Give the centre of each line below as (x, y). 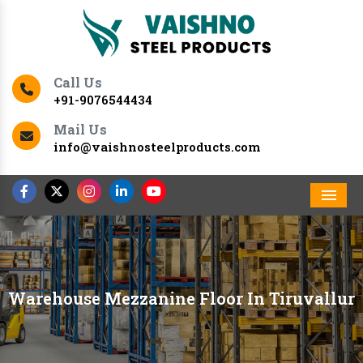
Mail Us (80, 130)
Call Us (78, 83)
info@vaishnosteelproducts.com (157, 147)
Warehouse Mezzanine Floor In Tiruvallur (181, 299)
